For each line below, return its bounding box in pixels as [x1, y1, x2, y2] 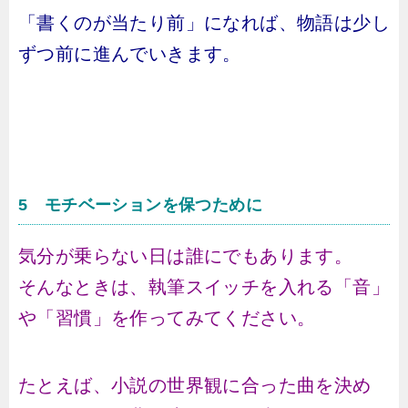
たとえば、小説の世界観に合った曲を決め [18, 375, 372, 395]
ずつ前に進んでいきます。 [18, 44, 241, 64]
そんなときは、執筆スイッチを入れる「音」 [18, 277, 390, 297]
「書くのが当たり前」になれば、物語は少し [18, 13, 390, 33]
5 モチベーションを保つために [18, 196, 262, 214]
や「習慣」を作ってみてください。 [18, 308, 316, 328]
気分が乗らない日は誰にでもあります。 [18, 246, 353, 266]
